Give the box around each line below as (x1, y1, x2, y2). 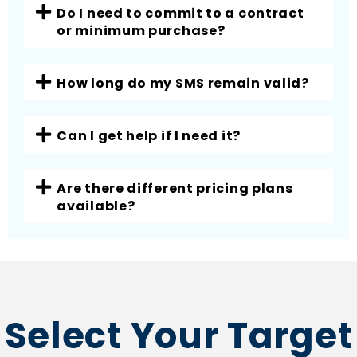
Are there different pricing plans (57, 179, 293, 198)
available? (57, 197, 135, 215)
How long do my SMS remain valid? (57, 74, 309, 92)
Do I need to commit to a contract (57, 4, 304, 22)
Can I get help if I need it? (57, 127, 241, 145)
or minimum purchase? (57, 22, 226, 40)
